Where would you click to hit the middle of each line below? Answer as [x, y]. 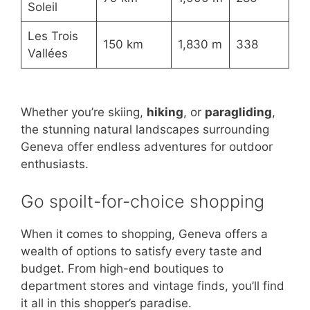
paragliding [238, 112]
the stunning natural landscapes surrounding [145, 130]
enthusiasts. [55, 164]
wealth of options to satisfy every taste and [142, 251]
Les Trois [53, 36]
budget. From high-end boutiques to [122, 268]
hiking [165, 112]
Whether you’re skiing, [84, 112]
